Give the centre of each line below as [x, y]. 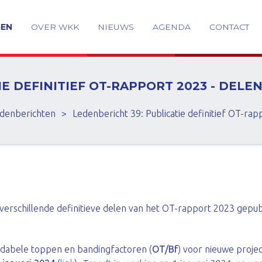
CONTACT [229, 27]
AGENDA [172, 27]
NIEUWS [116, 27]
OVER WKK [55, 27]
